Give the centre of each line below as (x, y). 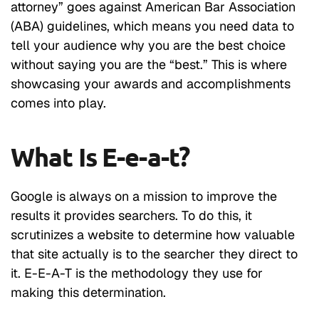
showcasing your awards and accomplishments (151, 83)
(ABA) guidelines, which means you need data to (152, 26)
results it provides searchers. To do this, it (131, 215)
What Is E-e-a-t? (100, 156)
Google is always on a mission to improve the (144, 196)
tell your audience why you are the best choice (148, 45)
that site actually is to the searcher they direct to (154, 253)
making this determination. (88, 292)
